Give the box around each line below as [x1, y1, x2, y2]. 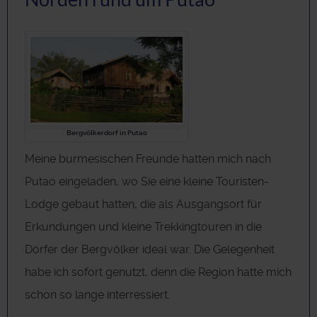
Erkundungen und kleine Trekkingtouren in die [25, 219, 262, 234]
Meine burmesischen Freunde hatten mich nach [25, 151, 271, 166]
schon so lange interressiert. [25, 287, 170, 301]
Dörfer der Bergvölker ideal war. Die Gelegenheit [25, 242, 275, 256]
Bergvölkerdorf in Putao [66, 129, 147, 137]
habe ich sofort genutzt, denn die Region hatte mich [25, 265, 292, 279]
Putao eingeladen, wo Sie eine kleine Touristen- [25, 174, 269, 188]
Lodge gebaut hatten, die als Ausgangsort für [25, 197, 262, 211]
